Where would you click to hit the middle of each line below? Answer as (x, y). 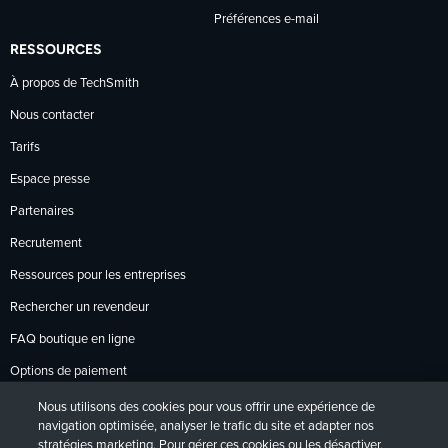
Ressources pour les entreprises (98, 276)
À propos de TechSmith (74, 84)
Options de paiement (68, 372)
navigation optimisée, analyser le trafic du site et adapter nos (206, 426)
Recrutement (46, 244)
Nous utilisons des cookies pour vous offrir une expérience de (207, 407)
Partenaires (42, 212)
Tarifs (25, 148)
